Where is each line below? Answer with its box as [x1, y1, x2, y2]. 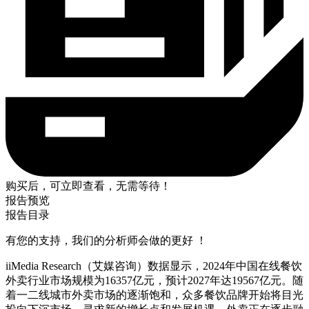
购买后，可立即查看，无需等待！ [6, 179, 171, 192]
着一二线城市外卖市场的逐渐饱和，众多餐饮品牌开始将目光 [6, 288, 303, 301]
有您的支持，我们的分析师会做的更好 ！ [6, 234, 207, 246]
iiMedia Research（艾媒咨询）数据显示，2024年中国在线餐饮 [6, 259, 302, 272]
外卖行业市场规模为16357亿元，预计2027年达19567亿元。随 [6, 274, 303, 286]
